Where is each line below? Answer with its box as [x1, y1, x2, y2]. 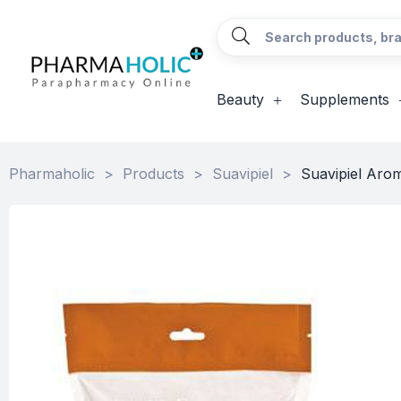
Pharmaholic [9, 165, 95, 183]
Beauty [216, 90, 264, 108]
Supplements [299, 90, 389, 108]
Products [123, 165, 184, 183]
